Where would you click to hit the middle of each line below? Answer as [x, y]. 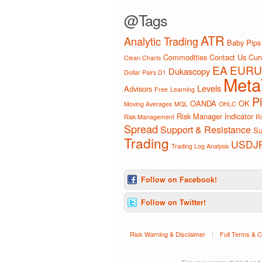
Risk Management [149, 117]
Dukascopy [189, 71]
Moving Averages [148, 104]
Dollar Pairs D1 [145, 72]
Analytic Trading [161, 41]
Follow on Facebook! [179, 180]
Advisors [138, 89]
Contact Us [228, 57]
